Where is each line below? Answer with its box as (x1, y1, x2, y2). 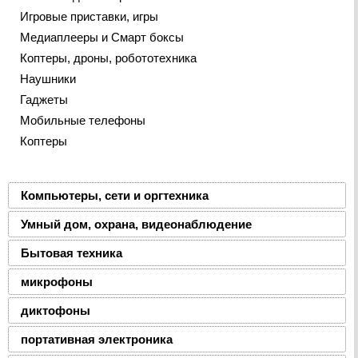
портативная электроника (21, 332, 173, 347)
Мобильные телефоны (20, 113, 145, 128)
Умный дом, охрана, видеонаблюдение (21, 217, 252, 232)
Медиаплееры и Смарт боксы (20, 30, 184, 45)
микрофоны (21, 275, 93, 289)
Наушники (20, 72, 76, 86)
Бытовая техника (21, 246, 122, 261)
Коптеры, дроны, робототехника (20, 51, 197, 66)
